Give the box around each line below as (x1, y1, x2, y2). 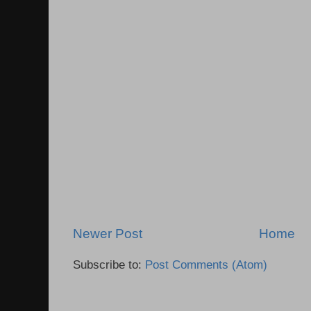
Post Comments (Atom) (145, 258, 267, 272)
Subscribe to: (73, 258, 145, 272)
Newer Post (73, 226, 142, 242)
